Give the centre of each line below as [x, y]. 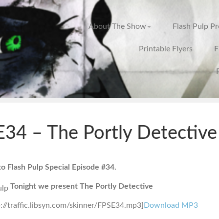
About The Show [117, 26]
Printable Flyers [165, 49]
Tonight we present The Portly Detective [82, 186]
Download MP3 [171, 205]
